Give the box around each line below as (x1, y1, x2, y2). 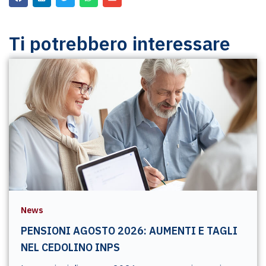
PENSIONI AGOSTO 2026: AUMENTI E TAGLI (21, 223, 237, 237)
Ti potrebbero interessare (9, 30, 230, 56)
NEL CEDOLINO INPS (21, 240, 120, 254)
